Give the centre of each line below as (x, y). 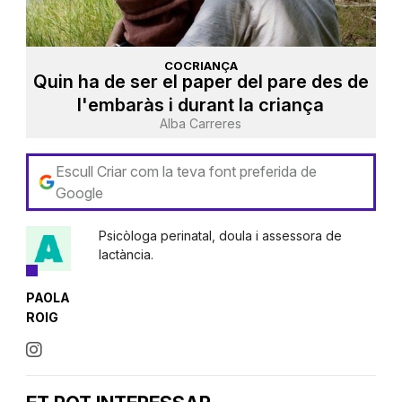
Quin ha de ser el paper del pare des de (201, 81)
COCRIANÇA (201, 65)
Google (79, 192)
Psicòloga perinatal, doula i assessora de (220, 235)
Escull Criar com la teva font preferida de (186, 171)
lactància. (126, 254)
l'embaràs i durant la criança (201, 105)
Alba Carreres (201, 123)
